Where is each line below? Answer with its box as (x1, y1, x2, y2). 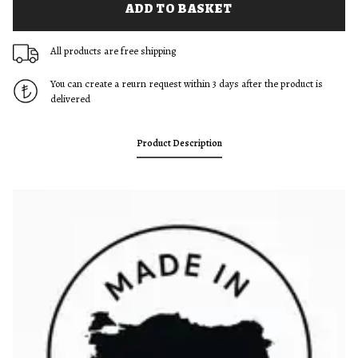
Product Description (136, 137, 222, 149)
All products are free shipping (50, 43, 176, 58)
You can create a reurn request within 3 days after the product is (50, 77, 323, 90)
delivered (50, 92, 90, 105)
